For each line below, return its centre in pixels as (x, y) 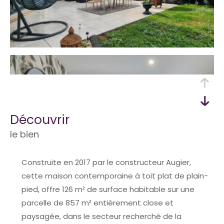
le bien (24, 134)
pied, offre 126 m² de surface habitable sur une (108, 189)
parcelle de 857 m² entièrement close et (97, 202)
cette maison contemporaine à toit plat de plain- (114, 175)
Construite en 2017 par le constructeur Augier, (106, 162)
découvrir (44, 119)
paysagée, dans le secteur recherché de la (101, 216)
